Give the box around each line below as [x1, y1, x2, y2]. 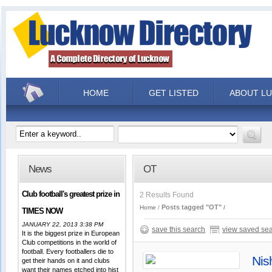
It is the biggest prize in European [22, 229, 120, 237]
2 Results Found [140, 191, 194, 199]
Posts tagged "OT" [161, 203, 222, 211]
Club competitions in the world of [22, 239, 117, 246]
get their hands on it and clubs [22, 257, 110, 264]
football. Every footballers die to [22, 248, 114, 255]
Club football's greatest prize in [22, 189, 120, 199]
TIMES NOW [22, 206, 63, 216]
